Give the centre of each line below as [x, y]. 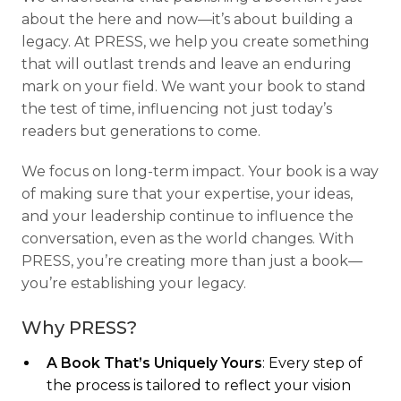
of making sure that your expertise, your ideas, [187, 194]
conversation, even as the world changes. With [188, 239]
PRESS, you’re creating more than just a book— [192, 261]
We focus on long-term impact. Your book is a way [200, 172]
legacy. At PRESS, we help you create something [196, 42]
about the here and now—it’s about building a [187, 20]
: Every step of [312, 363]
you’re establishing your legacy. [134, 284]
